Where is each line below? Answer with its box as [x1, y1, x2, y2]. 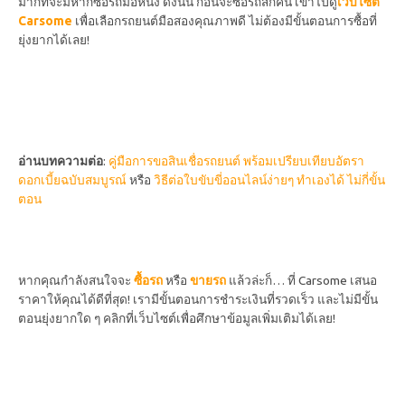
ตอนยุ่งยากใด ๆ [18, 311, 103, 326]
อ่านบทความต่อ [18, 154, 103, 169]
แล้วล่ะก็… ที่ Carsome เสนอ [226, 273, 377, 288]
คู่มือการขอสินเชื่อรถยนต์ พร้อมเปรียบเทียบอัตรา [108, 154, 364, 169]
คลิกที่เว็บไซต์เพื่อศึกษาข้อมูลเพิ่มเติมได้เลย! [103, 311, 335, 326]
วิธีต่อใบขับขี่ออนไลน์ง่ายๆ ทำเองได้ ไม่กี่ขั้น [154, 173, 385, 188]
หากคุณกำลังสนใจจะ [18, 273, 134, 288]
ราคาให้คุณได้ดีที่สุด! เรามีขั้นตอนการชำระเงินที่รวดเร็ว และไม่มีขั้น [18, 292, 378, 307]
